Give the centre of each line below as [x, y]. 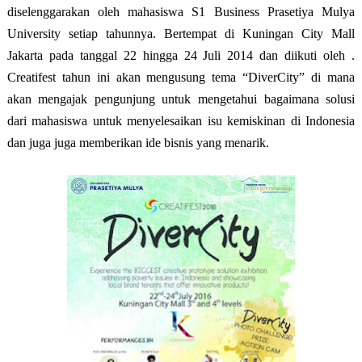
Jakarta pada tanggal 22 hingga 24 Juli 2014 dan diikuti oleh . [181, 55]
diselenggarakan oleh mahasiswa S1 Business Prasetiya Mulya [181, 12]
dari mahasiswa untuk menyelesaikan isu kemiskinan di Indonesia [181, 121]
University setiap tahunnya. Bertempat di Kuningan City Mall [181, 34]
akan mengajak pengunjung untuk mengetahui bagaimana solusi [181, 99]
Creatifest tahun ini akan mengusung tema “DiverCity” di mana [181, 77]
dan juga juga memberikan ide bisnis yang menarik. [138, 143]
